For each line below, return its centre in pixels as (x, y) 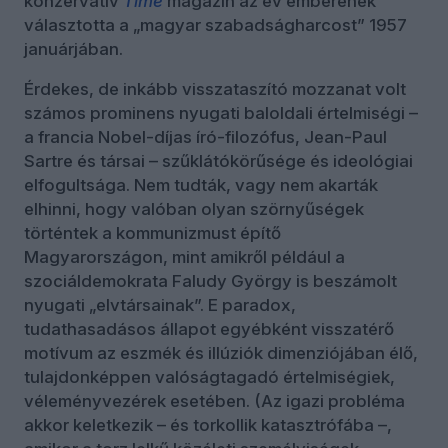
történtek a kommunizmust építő (152, 233)
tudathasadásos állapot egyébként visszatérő (209, 329)
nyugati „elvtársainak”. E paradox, (160, 305)
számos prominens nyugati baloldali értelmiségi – (221, 113)
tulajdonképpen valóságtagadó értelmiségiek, (209, 377)
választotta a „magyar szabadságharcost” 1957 (215, 25)
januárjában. (73, 49)
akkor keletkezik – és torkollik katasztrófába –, (208, 425)
